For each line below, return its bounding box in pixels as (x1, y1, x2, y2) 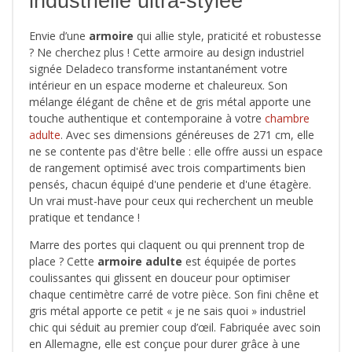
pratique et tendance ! (29, 209, 140, 225)
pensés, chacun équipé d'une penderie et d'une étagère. (29, 176, 311, 192)
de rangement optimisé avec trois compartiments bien (29, 159, 306, 175)
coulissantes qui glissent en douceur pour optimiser (29, 269, 290, 285)
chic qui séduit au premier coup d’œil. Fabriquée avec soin (29, 319, 321, 335)
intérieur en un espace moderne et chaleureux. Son (29, 77, 288, 93)
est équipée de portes (182, 253, 296, 269)
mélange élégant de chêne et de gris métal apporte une (29, 93, 311, 109)
